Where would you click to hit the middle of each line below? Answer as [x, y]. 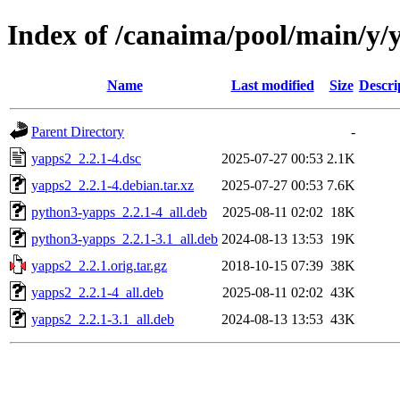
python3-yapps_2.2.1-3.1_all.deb [125, 238]
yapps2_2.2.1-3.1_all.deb [103, 319]
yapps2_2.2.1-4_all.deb [97, 292]
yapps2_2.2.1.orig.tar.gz [99, 265]
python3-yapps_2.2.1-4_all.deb [119, 212]
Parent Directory [78, 131]
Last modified [272, 85]
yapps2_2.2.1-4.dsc [86, 158]
